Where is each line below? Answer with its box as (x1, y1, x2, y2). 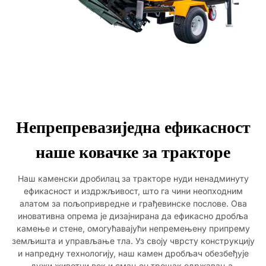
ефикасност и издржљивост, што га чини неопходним (23, 186, 243, 196)
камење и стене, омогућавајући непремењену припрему (16, 223, 250, 233)
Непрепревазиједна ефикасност (15, 118, 251, 137)
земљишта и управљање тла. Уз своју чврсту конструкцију (11, 236, 255, 246)
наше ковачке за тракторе (36, 143, 230, 161)
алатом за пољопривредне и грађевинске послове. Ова (19, 198, 247, 208)
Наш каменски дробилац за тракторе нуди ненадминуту (17, 173, 249, 183)
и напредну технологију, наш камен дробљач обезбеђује (17, 248, 249, 258)
